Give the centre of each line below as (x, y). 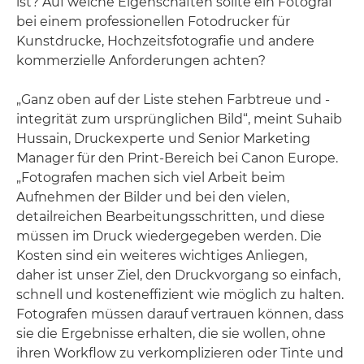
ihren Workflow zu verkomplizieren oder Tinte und (180, 353)
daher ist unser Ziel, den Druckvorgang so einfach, (178, 275)
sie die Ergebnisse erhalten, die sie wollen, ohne (171, 333)
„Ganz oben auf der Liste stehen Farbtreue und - (173, 99)
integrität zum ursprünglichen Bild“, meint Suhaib (179, 119)
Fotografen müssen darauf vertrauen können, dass (180, 314)
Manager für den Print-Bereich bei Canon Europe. (177, 158)
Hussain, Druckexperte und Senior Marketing (163, 138)
